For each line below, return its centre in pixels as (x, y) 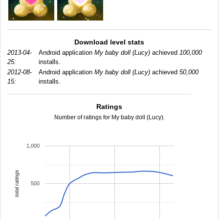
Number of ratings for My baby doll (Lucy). (109, 117)
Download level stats (109, 42)
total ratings (16, 184)
